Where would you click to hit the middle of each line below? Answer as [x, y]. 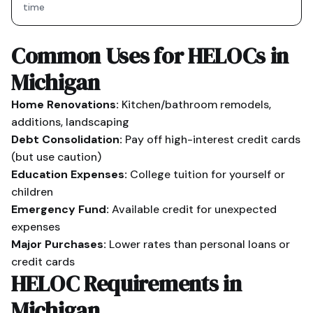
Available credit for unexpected [193, 209]
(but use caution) [56, 157]
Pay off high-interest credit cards [211, 139]
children [32, 192]
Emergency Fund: [60, 209]
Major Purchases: [59, 244]
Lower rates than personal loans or [198, 244]
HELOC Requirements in [126, 284]
